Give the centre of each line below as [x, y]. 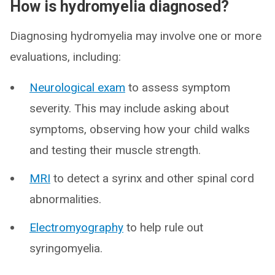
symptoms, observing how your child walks [140, 129]
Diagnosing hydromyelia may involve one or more [136, 36]
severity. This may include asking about [129, 108]
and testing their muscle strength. [115, 150]
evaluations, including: [65, 57]
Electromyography [76, 227]
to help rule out [163, 227]
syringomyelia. [66, 248]
